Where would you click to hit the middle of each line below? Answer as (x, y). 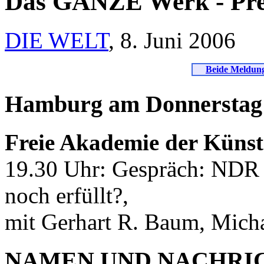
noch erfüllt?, (67, 196)
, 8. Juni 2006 (172, 41)
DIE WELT (57, 41)
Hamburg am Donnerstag (133, 104)
